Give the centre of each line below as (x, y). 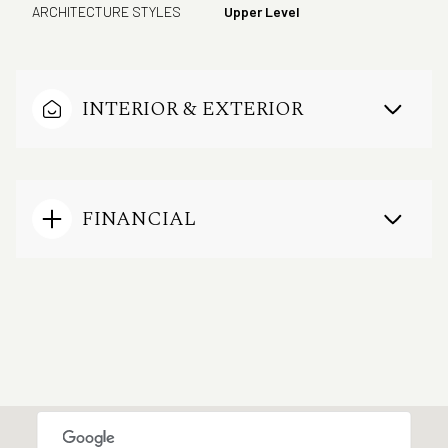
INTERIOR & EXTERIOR (192, 108)
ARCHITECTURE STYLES (106, 11)
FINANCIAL (139, 218)
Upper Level (262, 11)
